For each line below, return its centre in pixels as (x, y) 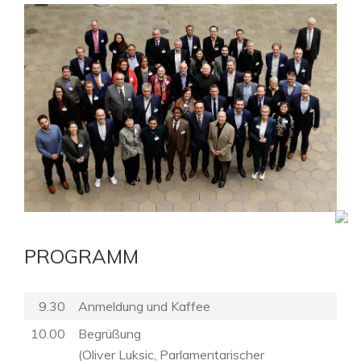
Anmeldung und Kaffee (144, 306)
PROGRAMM (81, 256)
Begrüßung (110, 333)
